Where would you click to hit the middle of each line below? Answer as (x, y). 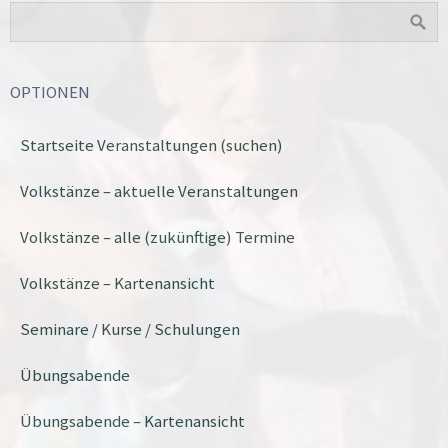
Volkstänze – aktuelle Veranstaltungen (159, 191)
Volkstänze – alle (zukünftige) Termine (157, 237)
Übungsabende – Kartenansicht (132, 421)
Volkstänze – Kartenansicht (117, 283)
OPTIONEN (50, 92)
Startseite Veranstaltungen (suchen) (151, 145)
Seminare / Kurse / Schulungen (130, 329)
